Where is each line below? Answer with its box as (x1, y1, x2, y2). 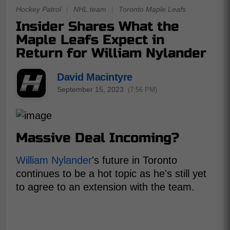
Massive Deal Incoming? (16, 130, 179, 146)
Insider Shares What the (16, 18, 179, 34)
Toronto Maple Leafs (119, 5, 186, 13)
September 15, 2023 (57, 85, 124, 93)
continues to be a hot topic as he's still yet (16, 168, 206, 179)
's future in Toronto (92, 155, 177, 166)
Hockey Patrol (16, 5, 61, 13)
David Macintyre (57, 71, 132, 83)
